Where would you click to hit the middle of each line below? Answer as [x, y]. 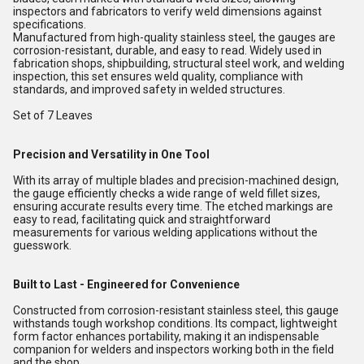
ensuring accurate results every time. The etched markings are [173, 206]
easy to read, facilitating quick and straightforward [142, 219]
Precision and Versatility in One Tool [111, 154]
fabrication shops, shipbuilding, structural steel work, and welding [179, 63]
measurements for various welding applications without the [165, 232]
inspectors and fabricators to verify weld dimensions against [167, 11]
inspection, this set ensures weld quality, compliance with [158, 76]
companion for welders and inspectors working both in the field [173, 349]
